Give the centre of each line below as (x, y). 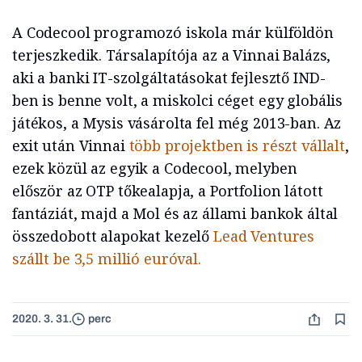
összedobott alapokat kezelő (113, 236)
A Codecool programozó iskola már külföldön (173, 32)
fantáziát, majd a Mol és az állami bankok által (175, 213)
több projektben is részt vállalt (237, 145)
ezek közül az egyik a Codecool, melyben (155, 168)
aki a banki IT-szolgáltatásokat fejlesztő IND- (169, 77)
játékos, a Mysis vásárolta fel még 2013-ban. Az (177, 122)
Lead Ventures (264, 236)
